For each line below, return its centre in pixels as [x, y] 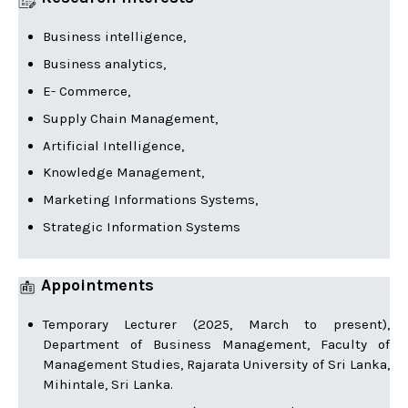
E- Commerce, [86, 91]
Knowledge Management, [123, 173]
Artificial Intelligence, [113, 145]
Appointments [96, 286]
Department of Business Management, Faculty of [216, 344]
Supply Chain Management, [130, 118]
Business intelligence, [114, 37]
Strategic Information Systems [141, 227]
